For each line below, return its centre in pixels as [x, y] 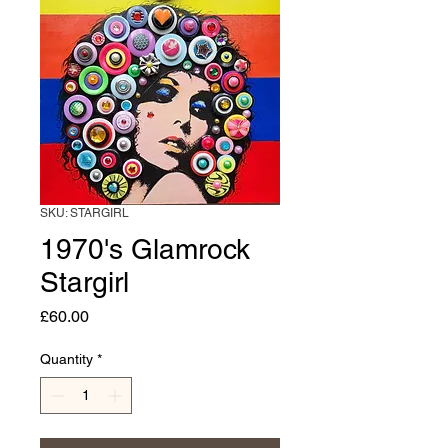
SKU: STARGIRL [84, 212]
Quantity [66, 358]
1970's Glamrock [145, 248]
